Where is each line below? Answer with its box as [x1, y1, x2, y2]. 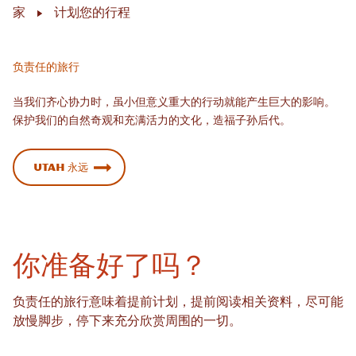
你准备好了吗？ [13, 249, 207, 281]
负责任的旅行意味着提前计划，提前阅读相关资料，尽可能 [13, 296, 343, 309]
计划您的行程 [54, 7, 130, 20]
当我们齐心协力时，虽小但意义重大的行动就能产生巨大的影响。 [13, 95, 335, 109]
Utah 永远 [33, 161, 88, 173]
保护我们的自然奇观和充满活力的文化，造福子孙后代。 [13, 113, 295, 127]
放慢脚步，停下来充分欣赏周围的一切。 [13, 315, 245, 328]
